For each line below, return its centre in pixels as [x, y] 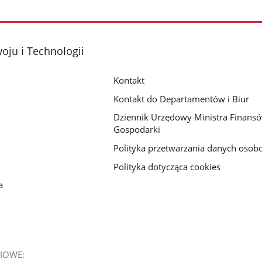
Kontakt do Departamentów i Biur [182, 99]
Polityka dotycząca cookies [167, 167]
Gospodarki [137, 130]
